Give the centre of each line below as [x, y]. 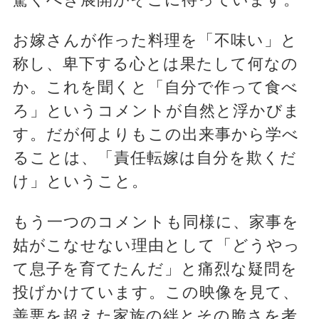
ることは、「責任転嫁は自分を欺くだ [155, 158]
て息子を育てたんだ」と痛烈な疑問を [155, 269]
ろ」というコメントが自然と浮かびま [156, 111]
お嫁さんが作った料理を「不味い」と [155, 41]
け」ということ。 [80, 182]
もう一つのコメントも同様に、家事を [156, 222]
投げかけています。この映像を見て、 [156, 293]
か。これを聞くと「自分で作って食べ [155, 88]
